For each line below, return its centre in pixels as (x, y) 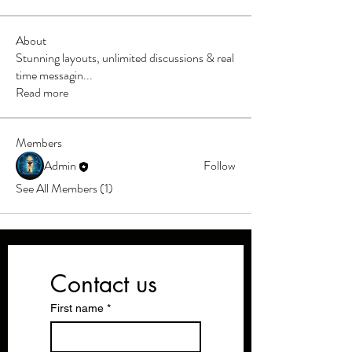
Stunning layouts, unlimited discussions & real (125, 58)
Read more (42, 92)
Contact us (104, 284)
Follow (220, 165)
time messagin (49, 75)
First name (77, 308)
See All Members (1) (64, 188)
